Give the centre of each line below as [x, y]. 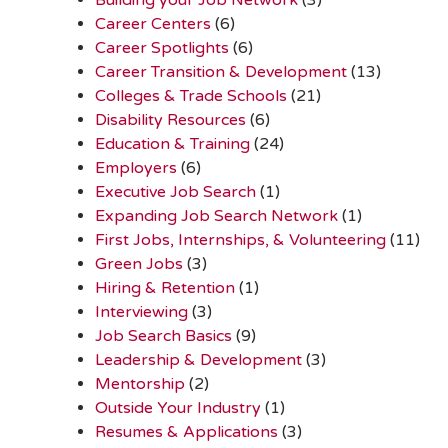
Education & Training [172, 143]
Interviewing [141, 311]
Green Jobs [139, 263]
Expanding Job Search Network [216, 215]
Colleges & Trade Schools [191, 95]
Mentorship [140, 383]
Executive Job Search [175, 191]
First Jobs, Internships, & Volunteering [240, 239]
